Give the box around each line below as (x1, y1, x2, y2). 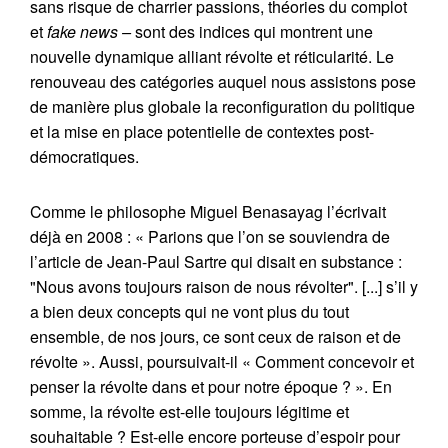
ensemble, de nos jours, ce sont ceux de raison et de (30, 325, 401, 348)
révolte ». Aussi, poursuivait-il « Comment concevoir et (30, 350, 414, 373)
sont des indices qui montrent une (135, 20, 373, 43)
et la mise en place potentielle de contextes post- (30, 120, 374, 143)
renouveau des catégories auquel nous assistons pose (30, 70, 416, 93)
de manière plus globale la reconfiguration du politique (30, 95, 415, 118)
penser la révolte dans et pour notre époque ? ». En (30, 375, 392, 398)
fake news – (47, 20, 135, 43)
